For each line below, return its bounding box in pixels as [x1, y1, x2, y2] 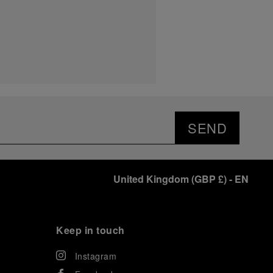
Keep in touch [56, 222, 125, 237]
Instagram [74, 249, 116, 262]
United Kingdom [113, 171, 189, 186]
